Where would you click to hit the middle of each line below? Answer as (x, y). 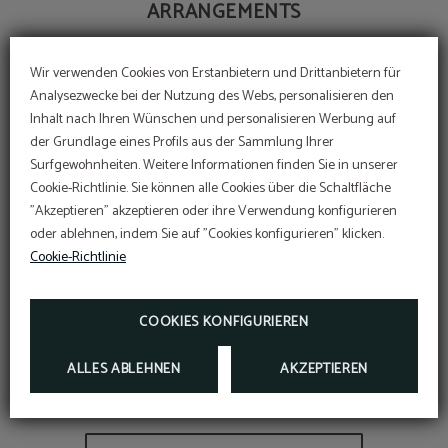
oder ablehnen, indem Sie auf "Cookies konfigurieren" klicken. (207, 234)
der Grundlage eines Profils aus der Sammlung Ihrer (182, 142)
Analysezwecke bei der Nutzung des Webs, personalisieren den (212, 96)
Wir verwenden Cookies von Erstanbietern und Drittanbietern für (215, 73)
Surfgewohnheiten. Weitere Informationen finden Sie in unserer (214, 165)
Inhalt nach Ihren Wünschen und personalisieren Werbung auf (213, 119)
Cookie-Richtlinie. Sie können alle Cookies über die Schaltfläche (210, 188)
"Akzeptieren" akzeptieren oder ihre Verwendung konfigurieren (213, 211)
